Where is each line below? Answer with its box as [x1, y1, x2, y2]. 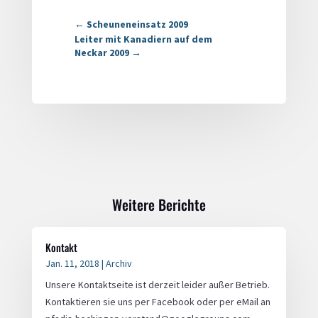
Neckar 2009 [74, 46, 129, 60]
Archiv [105, 257, 132, 270]
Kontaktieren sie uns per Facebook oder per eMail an [45, 295, 270, 309]
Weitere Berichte [111, 194, 206, 216]
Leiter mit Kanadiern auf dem [74, 33, 212, 46]
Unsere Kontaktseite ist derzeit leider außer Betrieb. [45, 278, 270, 292]
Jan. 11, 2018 [45, 257, 99, 270]
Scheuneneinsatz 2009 [86, 18, 188, 31]
